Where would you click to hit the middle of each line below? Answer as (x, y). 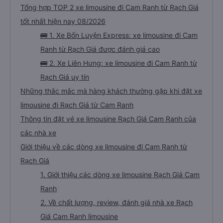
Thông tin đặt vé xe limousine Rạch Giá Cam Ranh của (108, 119)
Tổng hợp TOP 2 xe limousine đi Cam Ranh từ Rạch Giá (110, 7)
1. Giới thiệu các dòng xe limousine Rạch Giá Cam (120, 174)
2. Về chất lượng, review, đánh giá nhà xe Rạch (116, 202)
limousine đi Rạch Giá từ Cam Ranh (77, 105)
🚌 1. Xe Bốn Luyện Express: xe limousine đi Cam (119, 35)
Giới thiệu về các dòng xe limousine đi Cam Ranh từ (104, 147)
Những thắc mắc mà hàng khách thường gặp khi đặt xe (111, 91)
